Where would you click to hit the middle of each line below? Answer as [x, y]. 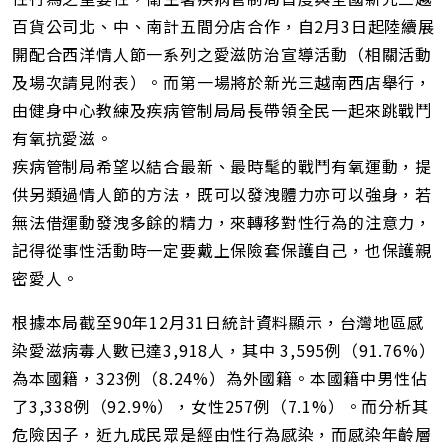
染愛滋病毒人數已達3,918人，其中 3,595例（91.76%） [224, 350]
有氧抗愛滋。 [62, 138]
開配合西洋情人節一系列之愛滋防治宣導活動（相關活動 [222, 54]
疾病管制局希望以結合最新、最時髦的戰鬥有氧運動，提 [222, 166]
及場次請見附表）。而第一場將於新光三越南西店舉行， [222, 82]
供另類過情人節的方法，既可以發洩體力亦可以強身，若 [222, 194]
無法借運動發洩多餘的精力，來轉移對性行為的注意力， [222, 222]
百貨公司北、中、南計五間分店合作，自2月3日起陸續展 [223, 26]
